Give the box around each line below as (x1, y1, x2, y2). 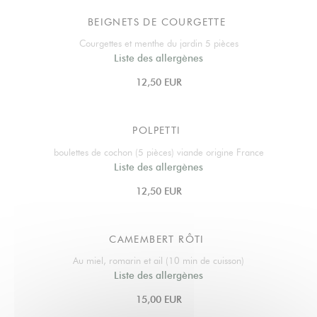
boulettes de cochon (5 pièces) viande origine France (53, 146, 264, 158)
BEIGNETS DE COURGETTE (87, 15, 226, 28)
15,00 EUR (135, 292, 182, 306)
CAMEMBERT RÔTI (109, 232, 204, 246)
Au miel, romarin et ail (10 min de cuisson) (73, 255, 244, 266)
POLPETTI (132, 124, 181, 137)
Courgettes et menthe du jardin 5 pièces (79, 38, 238, 50)
